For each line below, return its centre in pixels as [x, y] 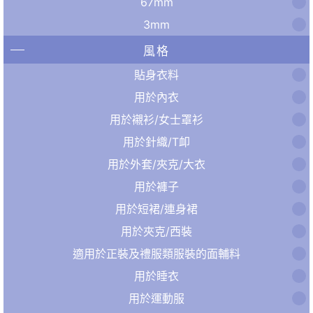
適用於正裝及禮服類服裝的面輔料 [156, 253]
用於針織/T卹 [156, 141]
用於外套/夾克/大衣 [156, 164]
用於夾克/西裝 [156, 231]
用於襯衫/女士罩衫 [156, 119]
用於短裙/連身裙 [156, 209]
